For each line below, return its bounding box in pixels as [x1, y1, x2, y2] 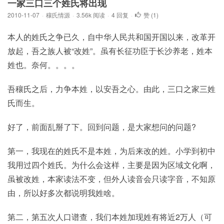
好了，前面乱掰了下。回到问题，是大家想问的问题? [7, 121, 196, 132]
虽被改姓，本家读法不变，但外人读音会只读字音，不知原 [7, 173, 215, 184]
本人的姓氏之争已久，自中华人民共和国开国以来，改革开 [7, 31, 215, 42]
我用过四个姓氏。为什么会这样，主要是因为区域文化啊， [7, 159, 215, 170]
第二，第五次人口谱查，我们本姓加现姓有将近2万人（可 [7, 211, 212, 222]
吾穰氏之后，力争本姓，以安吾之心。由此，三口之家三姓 [7, 83, 215, 94]
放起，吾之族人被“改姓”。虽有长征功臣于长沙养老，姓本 [7, 45, 212, 56]
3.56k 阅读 [76, 10, 105, 19]
